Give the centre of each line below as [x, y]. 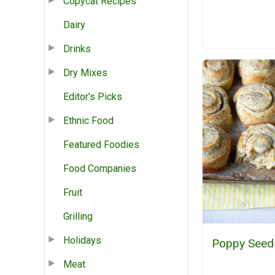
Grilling [78, 216]
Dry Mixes [85, 72]
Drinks [77, 48]
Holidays [82, 240]
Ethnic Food [88, 120]
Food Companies [100, 168]
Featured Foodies [101, 144]
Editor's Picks [93, 96]
